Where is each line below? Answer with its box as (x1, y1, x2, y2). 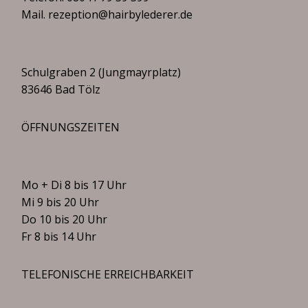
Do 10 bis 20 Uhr (21, 212, 108, 227)
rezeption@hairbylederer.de (48, 7, 193, 22)
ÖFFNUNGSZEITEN (21, 120, 120, 135)
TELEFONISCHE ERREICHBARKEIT (21, 267, 195, 282)
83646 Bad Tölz (21, 82, 101, 97)
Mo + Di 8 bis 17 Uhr (21, 177, 127, 192)
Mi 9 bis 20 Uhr (21, 195, 100, 210)
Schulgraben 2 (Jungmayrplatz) (21, 65, 181, 80)
